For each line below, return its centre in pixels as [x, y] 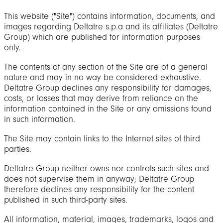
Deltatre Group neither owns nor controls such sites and [107, 168]
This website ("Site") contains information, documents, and [110, 16]
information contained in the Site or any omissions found [108, 109]
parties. [18, 149]
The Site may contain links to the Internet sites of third [102, 139]
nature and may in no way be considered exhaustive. [103, 77]
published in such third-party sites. [66, 200]
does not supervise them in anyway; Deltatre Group [99, 179]
